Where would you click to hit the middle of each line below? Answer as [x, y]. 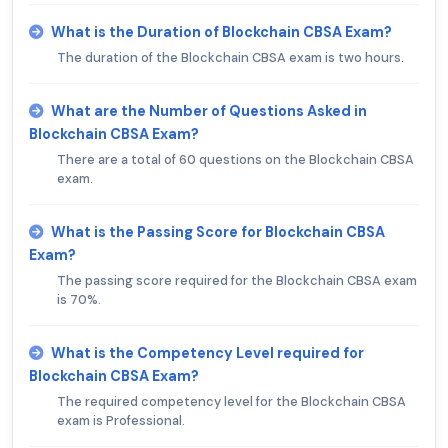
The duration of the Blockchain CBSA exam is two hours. [230, 58]
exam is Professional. [121, 421]
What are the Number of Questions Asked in [209, 111]
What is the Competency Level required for [207, 353]
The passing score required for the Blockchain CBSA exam [237, 281]
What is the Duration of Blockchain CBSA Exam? [221, 32]
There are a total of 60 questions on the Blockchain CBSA [235, 160]
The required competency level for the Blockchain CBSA [231, 402]
